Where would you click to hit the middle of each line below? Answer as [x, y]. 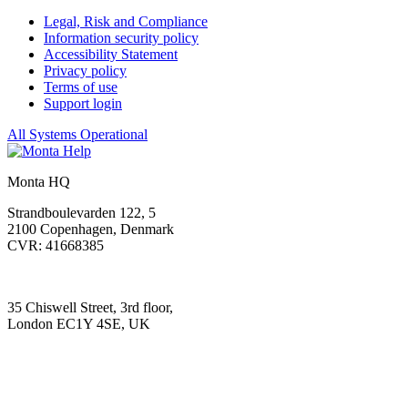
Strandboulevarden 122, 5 [82, 213]
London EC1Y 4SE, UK [79, 324]
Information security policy [121, 38]
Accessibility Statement [111, 55]
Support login [83, 104]
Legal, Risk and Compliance [126, 22]
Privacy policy [85, 71]
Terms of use [81, 87]
